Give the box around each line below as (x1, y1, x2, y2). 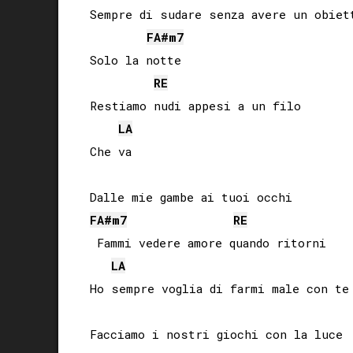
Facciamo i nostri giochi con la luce (90, 325, 343, 342)
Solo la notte (90, 51, 181, 68)
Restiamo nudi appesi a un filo (90, 97, 301, 113)
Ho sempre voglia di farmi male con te (90, 280, 349, 296)
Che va (90, 143, 132, 159)
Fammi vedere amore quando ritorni (90, 234, 326, 251)
